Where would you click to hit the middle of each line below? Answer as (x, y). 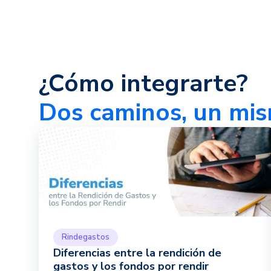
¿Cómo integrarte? (143, 83)
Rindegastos (86, 237)
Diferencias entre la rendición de (137, 253)
